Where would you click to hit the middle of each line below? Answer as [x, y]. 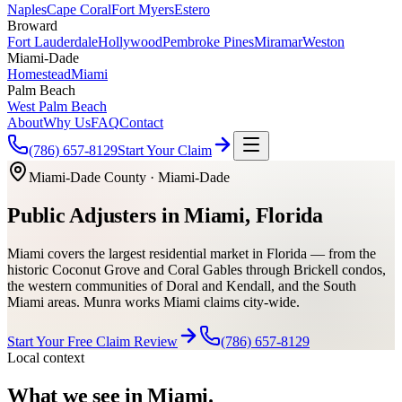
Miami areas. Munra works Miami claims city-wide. [153, 301]
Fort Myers [143, 9]
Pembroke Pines [208, 42]
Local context [46, 357]
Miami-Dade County [87, 177]
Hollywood [130, 42]
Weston [323, 42]
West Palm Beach [57, 106]
